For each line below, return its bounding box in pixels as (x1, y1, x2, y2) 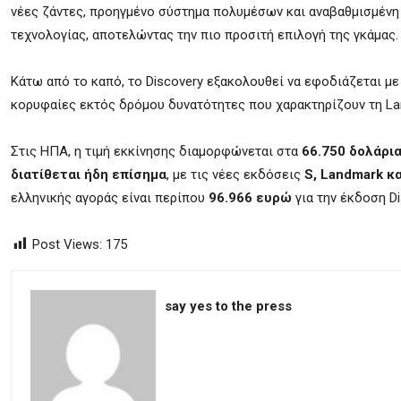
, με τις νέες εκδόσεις (166, 166, 304, 183)
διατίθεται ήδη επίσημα (11, 166, 166, 183)
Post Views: (32, 236, 102, 252)
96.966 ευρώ (209, 190, 292, 206)
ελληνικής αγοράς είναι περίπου (11, 190, 209, 206)
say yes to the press (165, 298, 292, 314)
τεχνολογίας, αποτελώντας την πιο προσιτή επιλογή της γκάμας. (11, 27, 398, 43)
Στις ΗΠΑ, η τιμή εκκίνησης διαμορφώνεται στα (11, 143, 302, 159)
